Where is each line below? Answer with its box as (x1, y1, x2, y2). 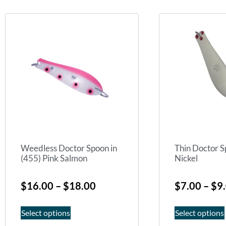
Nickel (175, 153, 198, 164)
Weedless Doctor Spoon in (21, 143, 117, 154)
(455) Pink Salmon (21, 153, 87, 164)
